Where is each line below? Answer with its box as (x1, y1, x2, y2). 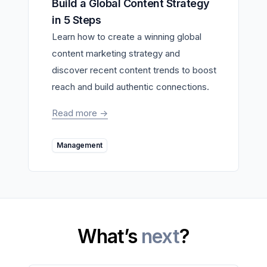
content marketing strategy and (52, 47, 180, 59)
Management (63, 140, 103, 150)
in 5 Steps (52, 13, 101, 26)
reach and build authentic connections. (52, 80, 209, 92)
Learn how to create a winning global (52, 30, 201, 42)
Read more (52, 107, 100, 119)
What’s (77, 224, 141, 248)
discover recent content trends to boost (52, 64, 216, 76)
